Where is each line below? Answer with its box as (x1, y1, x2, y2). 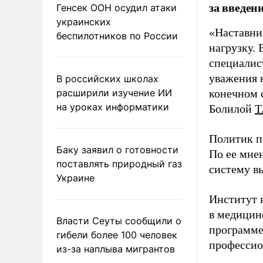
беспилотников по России (56, 29, 178, 42)
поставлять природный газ (56, 157, 182, 170)
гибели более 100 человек (56, 228, 177, 241)
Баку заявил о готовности (56, 143, 178, 156)
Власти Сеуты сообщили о (56, 214, 181, 227)
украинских (56, 15, 111, 28)
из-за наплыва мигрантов (56, 242, 175, 255)
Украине (56, 171, 95, 184)
